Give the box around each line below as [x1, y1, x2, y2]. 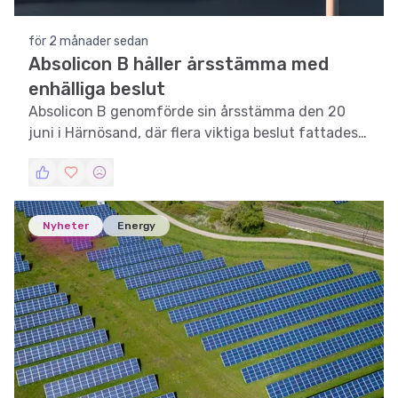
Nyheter [43, 219, 89, 232]
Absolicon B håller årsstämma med [28, 53, 329, 75]
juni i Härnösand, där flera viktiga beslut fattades [28, 124, 358, 141]
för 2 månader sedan [28, 34, 148, 49]
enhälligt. [28, 146, 92, 163]
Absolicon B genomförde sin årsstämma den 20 [28, 103, 346, 120]
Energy [117, 219, 155, 232]
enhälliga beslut [28, 78, 165, 99]
